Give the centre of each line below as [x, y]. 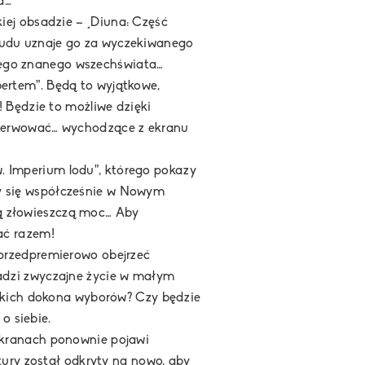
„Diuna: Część [128, 23]
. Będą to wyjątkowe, [100, 87]
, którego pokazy [147, 172]
